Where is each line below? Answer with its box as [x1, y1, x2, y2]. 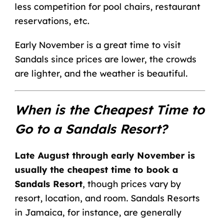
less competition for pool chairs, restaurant [14, 1, 200, 13]
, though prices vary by [82, 178, 181, 190]
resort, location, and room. [14, 192, 131, 204]
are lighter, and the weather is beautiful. [14, 68, 188, 80]
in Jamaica [14, 206, 62, 218]
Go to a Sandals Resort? [14, 121, 167, 137]
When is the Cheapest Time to [14, 102, 204, 118]
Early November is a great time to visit [14, 39, 181, 51]
